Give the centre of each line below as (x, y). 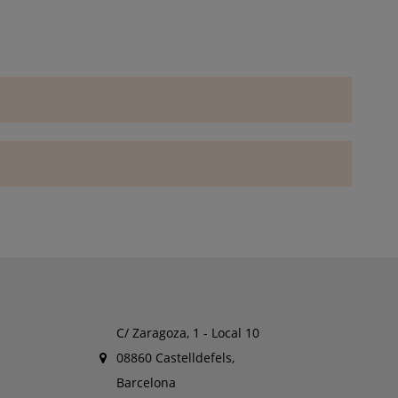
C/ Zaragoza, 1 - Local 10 (187, 333)
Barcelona (146, 383)
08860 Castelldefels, (175, 358)
